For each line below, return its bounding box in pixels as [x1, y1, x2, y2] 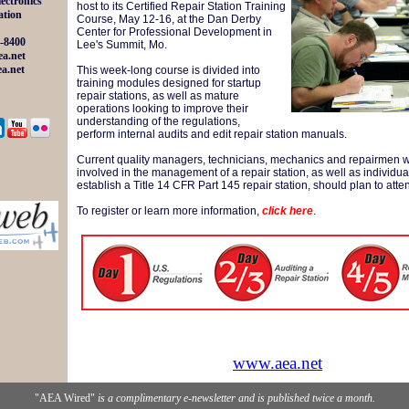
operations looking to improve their [77, 102, 248, 115]
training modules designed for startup [77, 77, 261, 89]
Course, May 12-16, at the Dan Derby [77, 13, 261, 26]
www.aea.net [233, 353, 322, 372]
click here [262, 204, 313, 217]
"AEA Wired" [34, 392, 95, 404]
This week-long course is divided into [77, 64, 260, 77]
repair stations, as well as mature [77, 89, 239, 102]
